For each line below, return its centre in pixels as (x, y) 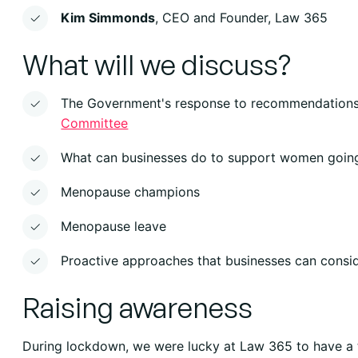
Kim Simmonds (108, 17)
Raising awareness (138, 307)
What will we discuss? (157, 64)
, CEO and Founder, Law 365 (242, 17)
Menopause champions (131, 191)
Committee (95, 123)
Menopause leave (114, 226)
